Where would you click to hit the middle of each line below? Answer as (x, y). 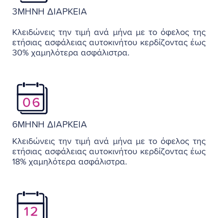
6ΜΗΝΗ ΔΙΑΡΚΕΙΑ (50, 125)
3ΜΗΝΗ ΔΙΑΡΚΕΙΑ (50, 12)
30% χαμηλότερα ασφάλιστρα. (71, 53)
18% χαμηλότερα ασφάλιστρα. (70, 162)
